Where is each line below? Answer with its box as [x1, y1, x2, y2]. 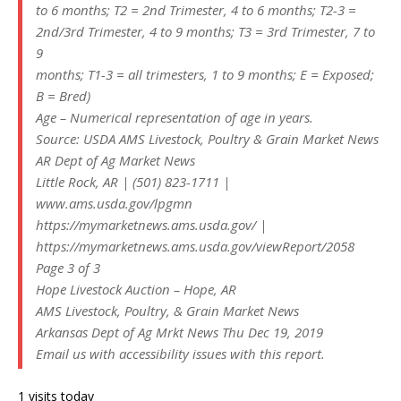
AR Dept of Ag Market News [36, 151, 195, 170]
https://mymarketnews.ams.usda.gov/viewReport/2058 [36, 237, 354, 256]
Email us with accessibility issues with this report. [36, 345, 325, 363]
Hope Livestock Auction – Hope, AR [36, 280, 236, 299]
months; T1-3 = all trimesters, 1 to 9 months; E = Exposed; [36, 65, 374, 84]
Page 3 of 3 [36, 259, 100, 277]
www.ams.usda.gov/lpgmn [36, 194, 192, 213]
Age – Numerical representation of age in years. [36, 108, 313, 127]
